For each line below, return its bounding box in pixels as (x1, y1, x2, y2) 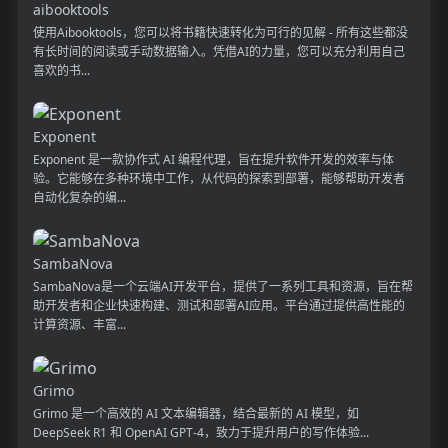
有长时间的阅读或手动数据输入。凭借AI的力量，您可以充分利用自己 (32, 42, 405, 60)
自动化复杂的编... (32, 188, 126, 206)
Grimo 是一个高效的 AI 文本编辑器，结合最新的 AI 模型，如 (32, 404, 359, 422)
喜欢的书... (32, 61, 90, 79)
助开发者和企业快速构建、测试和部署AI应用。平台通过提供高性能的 (32, 296, 405, 314)
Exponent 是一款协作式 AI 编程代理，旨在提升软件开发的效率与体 (32, 150, 394, 168)
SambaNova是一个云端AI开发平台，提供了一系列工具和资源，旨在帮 (32, 277, 413, 295)
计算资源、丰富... (32, 315, 126, 333)
